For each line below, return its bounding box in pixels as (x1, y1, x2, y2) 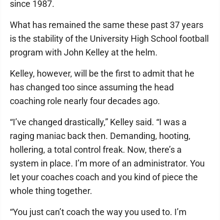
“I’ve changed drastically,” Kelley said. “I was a (10, 117, 187, 127)
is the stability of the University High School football (10, 33, 209, 44)
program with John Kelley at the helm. (10, 47, 158, 57)
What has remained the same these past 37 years (10, 20, 203, 30)
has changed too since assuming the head (10, 82, 174, 92)
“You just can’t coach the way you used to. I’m (10, 207, 187, 217)
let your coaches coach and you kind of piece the (10, 172, 198, 182)
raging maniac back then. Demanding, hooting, (10, 131, 191, 141)
